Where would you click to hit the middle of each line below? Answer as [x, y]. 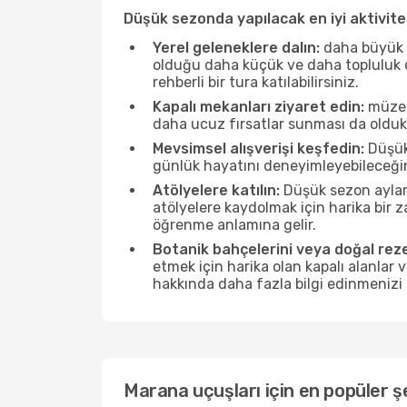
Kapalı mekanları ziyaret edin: [258, 107]
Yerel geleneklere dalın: [236, 48]
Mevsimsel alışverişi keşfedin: [258, 149]
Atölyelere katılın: [216, 190]
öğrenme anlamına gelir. [234, 225]
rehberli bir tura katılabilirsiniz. [256, 82]
